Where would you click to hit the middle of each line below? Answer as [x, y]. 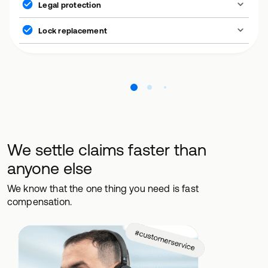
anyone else [50, 168]
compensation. [40, 202]
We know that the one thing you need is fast [103, 188]
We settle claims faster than [107, 149]
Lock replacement [73, 31]
